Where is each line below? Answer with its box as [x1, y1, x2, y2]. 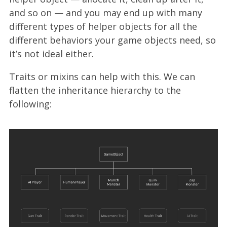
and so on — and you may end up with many [9, 7, 202, 19]
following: [9, 98, 52, 110]
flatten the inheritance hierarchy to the [9, 84, 181, 97]
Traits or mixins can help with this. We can [9, 70, 195, 83]
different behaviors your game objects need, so [9, 34, 216, 47]
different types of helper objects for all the [9, 20, 197, 33]
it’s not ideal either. [9, 48, 94, 60]
